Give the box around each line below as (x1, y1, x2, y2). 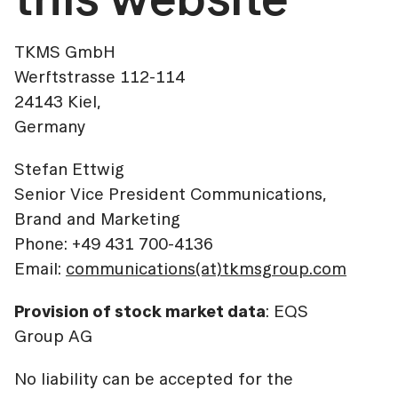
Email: (14, 259, 66, 279)
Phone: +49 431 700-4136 (14, 235, 213, 254)
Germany (14, 117, 85, 137)
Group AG (14, 327, 92, 346)
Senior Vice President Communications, (14, 185, 326, 204)
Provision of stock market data (14, 302, 266, 322)
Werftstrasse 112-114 (14, 68, 185, 87)
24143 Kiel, (14, 92, 101, 112)
